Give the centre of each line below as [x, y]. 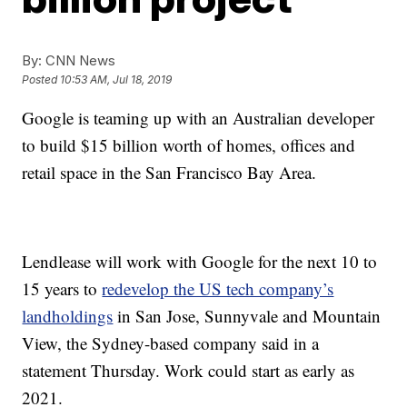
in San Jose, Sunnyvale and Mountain [247, 316]
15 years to [62, 288]
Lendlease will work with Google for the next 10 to [200, 261]
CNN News [79, 60]
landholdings [68, 316]
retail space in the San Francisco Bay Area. [169, 172]
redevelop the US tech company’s [218, 288]
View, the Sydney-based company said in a [171, 343]
